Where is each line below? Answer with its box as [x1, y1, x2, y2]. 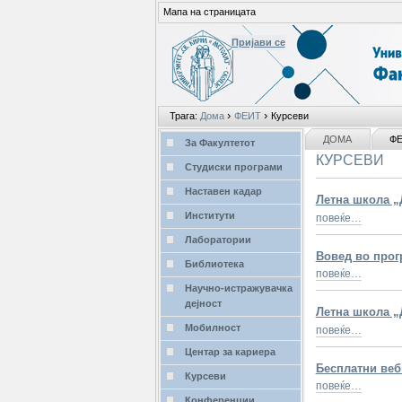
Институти [184, 210, 235, 222]
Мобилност [184, 322, 240, 334]
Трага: [169, 110, 197, 122]
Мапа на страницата [162, 6, 256, 17]
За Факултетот [184, 137, 255, 149]
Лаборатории [184, 234, 251, 246]
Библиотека [184, 258, 244, 270]
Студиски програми [184, 162, 283, 173]
